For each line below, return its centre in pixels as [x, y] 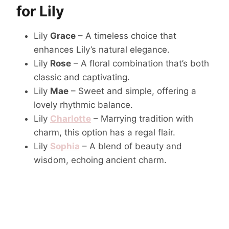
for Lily [40, 11]
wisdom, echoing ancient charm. [100, 160]
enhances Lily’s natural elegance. [102, 49]
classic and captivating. [82, 77]
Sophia [65, 146]
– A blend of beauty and [131, 146]
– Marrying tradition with [142, 118]
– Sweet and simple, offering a [132, 91]
